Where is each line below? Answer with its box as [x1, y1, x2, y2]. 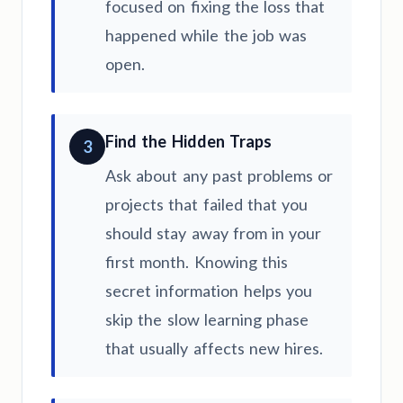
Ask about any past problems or [105, 166, 334, 186]
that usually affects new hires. [105, 338, 323, 359]
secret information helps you [105, 281, 312, 301]
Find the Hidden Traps [105, 131, 272, 152]
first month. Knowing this [105, 252, 288, 273]
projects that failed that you [105, 194, 308, 215]
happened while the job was [105, 25, 307, 46]
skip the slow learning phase [105, 309, 309, 330]
